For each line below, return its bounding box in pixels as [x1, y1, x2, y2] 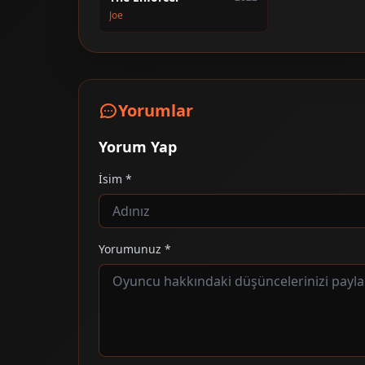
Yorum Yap [99, 136, 177, 156]
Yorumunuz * [99, 240, 171, 257]
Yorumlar [118, 99, 193, 121]
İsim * [99, 170, 132, 187]
